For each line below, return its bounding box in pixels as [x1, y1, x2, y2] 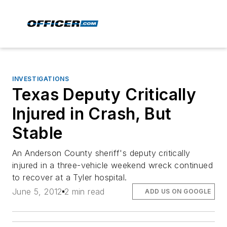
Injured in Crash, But [12, 104, 172, 124]
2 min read [64, 186, 105, 197]
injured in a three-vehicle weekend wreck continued [12, 160, 213, 170]
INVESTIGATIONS [12, 75, 69, 83]
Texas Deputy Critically [12, 85, 197, 104]
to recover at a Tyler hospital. [12, 172, 127, 182]
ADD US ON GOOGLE [145, 187, 211, 196]
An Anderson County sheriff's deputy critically [12, 148, 191, 158]
